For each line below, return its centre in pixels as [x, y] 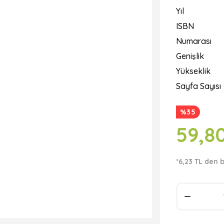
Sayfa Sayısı [198, 86]
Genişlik [190, 56]
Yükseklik [193, 71]
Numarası [194, 41]
